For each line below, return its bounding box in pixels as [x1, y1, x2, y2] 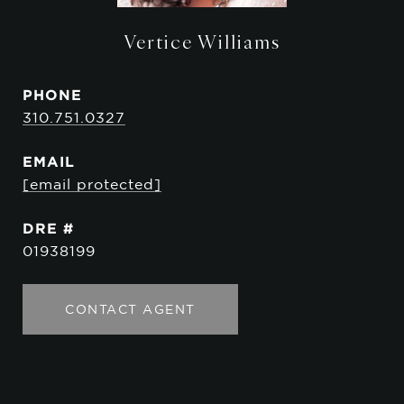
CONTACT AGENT [65, 302, 196, 317]
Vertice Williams [124, 29, 280, 54]
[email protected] [23, 176, 161, 192]
